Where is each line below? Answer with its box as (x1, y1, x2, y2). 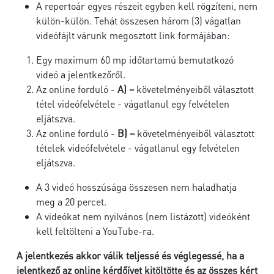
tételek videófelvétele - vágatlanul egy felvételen (36, 141, 240, 154)
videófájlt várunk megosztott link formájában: (36, 29, 230, 42)
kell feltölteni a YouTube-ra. (36, 224, 154, 237)
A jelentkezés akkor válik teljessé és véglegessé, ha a (17, 249, 244, 262)
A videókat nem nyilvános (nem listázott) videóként (36, 210, 250, 223)
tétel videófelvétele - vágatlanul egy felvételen (36, 97, 229, 110)
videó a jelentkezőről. (36, 68, 128, 81)
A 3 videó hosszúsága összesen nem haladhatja (36, 180, 237, 193)
